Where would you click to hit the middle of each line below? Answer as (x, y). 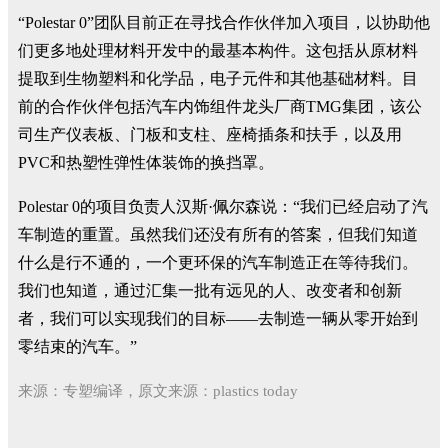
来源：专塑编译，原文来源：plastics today (158, 391)
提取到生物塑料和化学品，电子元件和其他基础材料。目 (218, 78)
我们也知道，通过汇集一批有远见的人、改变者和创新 (210, 290)
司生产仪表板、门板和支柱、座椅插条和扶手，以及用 (210, 134)
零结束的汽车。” (77, 346)
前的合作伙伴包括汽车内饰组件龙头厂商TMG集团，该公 (220, 106)
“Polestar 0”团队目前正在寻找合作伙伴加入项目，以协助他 (224, 22)
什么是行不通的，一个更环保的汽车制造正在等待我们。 (218, 262)
